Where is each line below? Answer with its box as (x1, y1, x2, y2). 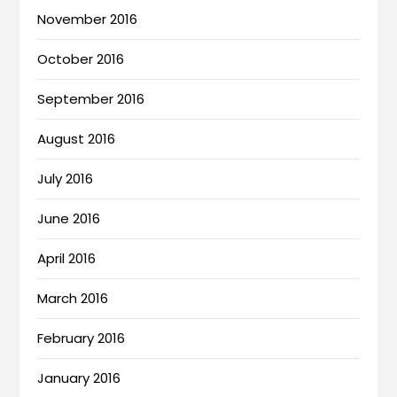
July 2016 (37, 169, 94, 189)
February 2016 (37, 329, 126, 348)
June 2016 (37, 209, 101, 229)
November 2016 (37, 10, 138, 29)
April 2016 (37, 249, 97, 269)
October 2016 (37, 50, 125, 69)
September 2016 (37, 90, 145, 109)
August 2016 (37, 129, 116, 149)
